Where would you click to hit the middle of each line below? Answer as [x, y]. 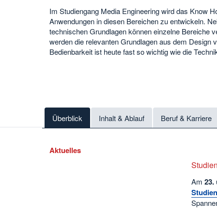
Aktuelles [65, 150]
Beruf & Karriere [186, 118]
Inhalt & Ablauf [122, 118]
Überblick [67, 118]
